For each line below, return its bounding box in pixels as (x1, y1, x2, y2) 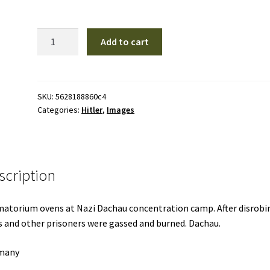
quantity (37, 74, 72, 86)
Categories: (37, 104, 82, 115)
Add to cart (100, 35, 149, 48)
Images (107, 104, 135, 115)
